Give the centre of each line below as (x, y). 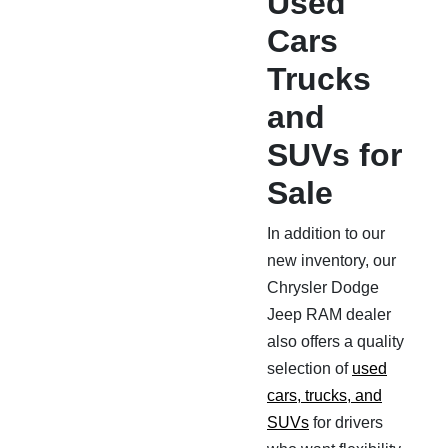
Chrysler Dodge (323, 287)
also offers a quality (335, 341)
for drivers (346, 422)
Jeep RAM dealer (329, 314)
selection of (309, 368)
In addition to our (326, 233)
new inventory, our (331, 260)
